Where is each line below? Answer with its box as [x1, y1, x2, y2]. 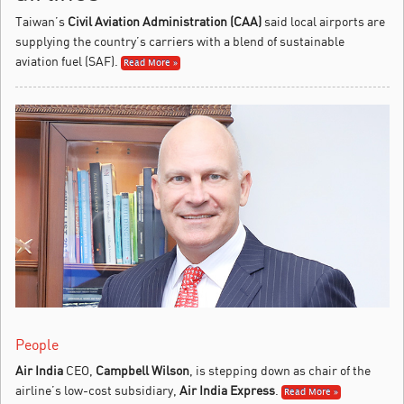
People [15, 335, 59, 353]
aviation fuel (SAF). [15, 52, 118, 69]
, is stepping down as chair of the [189, 362, 371, 378]
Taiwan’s [15, 13, 68, 29]
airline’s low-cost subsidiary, [15, 381, 179, 398]
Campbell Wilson [96, 362, 189, 378]
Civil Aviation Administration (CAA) [68, 13, 262, 29]
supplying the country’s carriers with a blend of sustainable [15, 32, 344, 49]
